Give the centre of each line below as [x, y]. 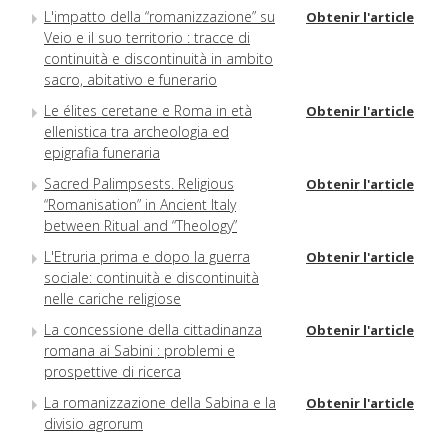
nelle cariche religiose [112, 299]
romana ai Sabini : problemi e [139, 351]
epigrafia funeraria [102, 153]
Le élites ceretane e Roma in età [148, 111]
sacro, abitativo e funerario [130, 80]
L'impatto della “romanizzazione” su [159, 17]
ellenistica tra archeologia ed [136, 132]
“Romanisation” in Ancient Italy [140, 205]
